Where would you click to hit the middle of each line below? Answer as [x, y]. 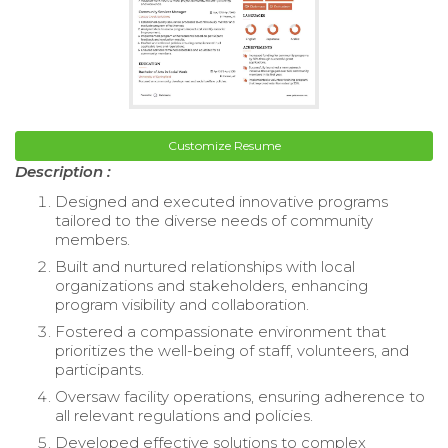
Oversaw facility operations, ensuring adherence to [240, 397]
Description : [63, 172]
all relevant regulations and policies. [184, 416]
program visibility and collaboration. [182, 305]
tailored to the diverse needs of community [214, 221]
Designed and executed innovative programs [221, 202]
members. [92, 240]
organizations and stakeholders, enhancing [211, 286]
